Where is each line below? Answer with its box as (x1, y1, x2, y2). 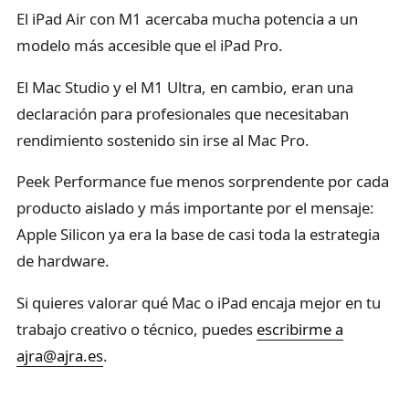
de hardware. (16, 250, 110, 272)
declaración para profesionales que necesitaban (16, 102, 349, 124)
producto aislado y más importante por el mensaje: (16, 197, 374, 219)
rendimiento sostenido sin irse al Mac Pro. (16, 129, 309, 151)
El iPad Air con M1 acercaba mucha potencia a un (16, 7, 358, 29)
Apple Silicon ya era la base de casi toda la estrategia (16, 224, 380, 246)
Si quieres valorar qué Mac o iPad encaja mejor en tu (16, 292, 381, 314)
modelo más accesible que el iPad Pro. (16, 34, 283, 56)
